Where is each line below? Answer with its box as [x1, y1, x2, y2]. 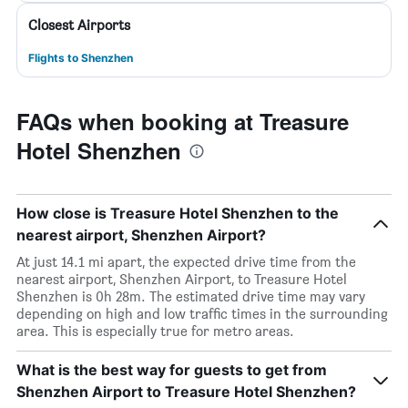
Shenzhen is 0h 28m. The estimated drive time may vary [16, 288, 365, 305]
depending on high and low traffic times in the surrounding [16, 305, 388, 322]
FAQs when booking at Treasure [16, 106, 349, 137]
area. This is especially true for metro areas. [16, 322, 294, 340]
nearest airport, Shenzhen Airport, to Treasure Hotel [16, 270, 347, 288]
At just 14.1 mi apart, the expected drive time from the [16, 253, 356, 270]
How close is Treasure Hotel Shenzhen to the [16, 204, 339, 222]
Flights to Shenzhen [28, 51, 133, 65]
